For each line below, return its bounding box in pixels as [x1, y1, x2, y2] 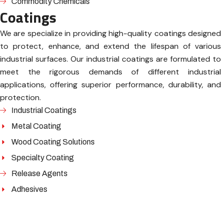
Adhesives [11, 185, 47, 193]
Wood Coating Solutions [11, 138, 95, 146]
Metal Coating [11, 122, 61, 130]
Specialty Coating [11, 153, 74, 162]
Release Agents [11, 169, 68, 178]
